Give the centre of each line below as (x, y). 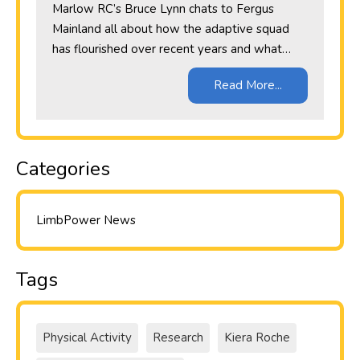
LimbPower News (86, 221)
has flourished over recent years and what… (172, 49)
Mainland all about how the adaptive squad (171, 29)
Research (178, 338)
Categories (63, 169)
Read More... (248, 86)
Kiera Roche (257, 338)
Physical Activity (87, 338)
